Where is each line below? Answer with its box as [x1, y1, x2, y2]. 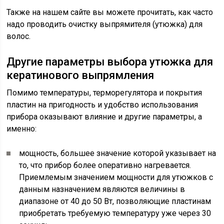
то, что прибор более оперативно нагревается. [19, 160, 191, 170]
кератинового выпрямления [6, 69, 154, 81]
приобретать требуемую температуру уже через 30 [19, 208, 211, 218]
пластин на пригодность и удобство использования [6, 100, 198, 109]
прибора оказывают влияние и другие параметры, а [6, 112, 202, 121]
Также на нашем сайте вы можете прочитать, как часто [6, 7, 213, 17]
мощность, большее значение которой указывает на [19, 148, 216, 158]
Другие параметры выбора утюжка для [6, 55, 213, 68]
